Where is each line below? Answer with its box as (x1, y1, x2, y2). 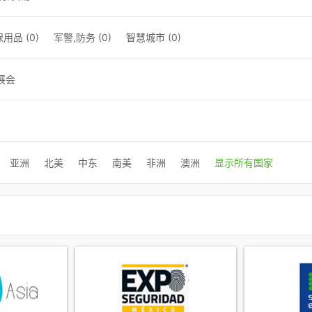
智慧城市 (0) (126, 31, 181, 44)
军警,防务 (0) (54, 31, 111, 44)
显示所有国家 (214, 157, 273, 169)
